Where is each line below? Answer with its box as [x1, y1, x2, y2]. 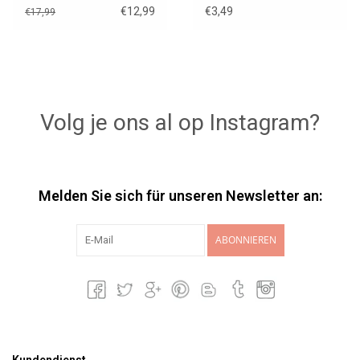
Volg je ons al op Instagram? [40, 109, 320, 137]
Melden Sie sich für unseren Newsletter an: [38, 187, 322, 205]
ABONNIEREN [215, 233, 276, 247]
